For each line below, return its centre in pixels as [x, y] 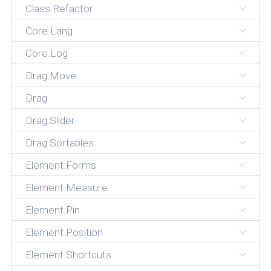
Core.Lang [49, 31]
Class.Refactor [59, 9]
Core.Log [46, 54]
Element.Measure [66, 188]
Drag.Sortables [59, 143]
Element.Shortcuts [68, 255]
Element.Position [64, 233]
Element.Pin [52, 210]
